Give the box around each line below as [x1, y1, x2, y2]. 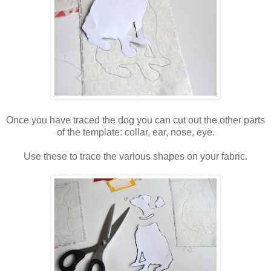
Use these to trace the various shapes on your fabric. [24, 151, 247, 162]
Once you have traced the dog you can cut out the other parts [6, 115, 265, 126]
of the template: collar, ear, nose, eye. [56, 127, 215, 138]
